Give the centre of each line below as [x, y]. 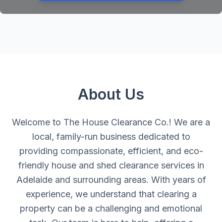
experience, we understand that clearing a [111, 194]
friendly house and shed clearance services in [111, 165]
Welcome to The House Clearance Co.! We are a [111, 122]
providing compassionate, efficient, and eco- [111, 151]
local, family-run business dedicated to [111, 137]
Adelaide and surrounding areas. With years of [111, 180]
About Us [111, 94]
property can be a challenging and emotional [111, 208]
